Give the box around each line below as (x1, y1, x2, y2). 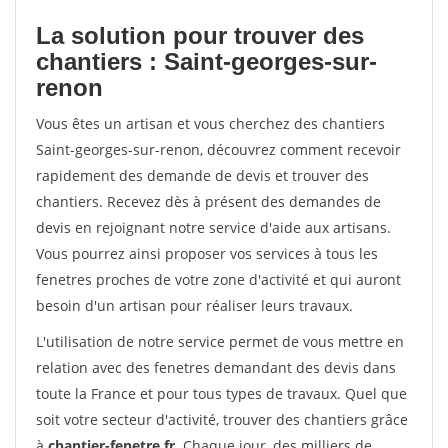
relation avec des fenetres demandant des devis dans (36, 358, 396, 377)
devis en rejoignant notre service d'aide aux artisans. (36, 218, 391, 237)
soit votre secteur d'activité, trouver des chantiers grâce (36, 410, 408, 429)
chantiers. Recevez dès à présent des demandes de (36, 192, 381, 211)
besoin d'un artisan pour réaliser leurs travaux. (36, 296, 353, 315)
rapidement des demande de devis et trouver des (36, 166, 369, 185)
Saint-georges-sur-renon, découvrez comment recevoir (36, 140, 401, 159)
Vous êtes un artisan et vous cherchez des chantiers (36, 114, 385, 133)
